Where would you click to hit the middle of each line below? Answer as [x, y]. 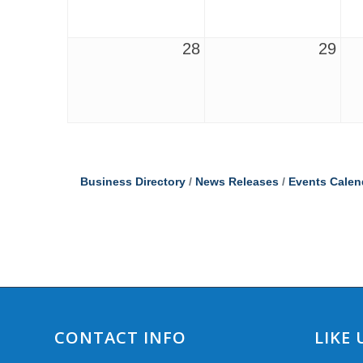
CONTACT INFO [120, 337]
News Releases [237, 181]
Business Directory [132, 181]
